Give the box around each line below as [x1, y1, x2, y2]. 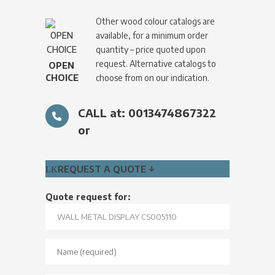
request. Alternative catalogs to [96, 58, 217, 69]
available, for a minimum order [96, 29, 209, 41]
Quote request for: [45, 191, 130, 202]
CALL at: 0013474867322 [77, 105, 216, 120]
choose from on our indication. [96, 72, 210, 83]
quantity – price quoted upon [96, 44, 206, 55]
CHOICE [45, 72, 79, 83]
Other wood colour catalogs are [96, 15, 215, 26]
